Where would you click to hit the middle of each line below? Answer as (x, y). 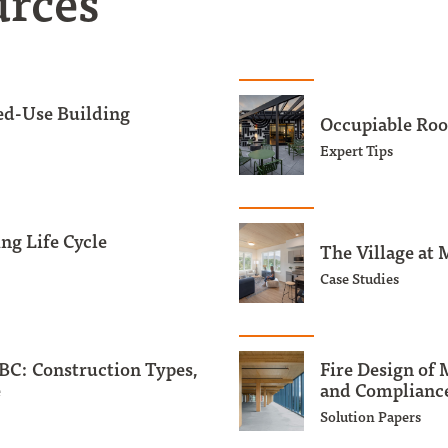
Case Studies (359, 277)
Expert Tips (356, 149)
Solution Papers (370, 416)
